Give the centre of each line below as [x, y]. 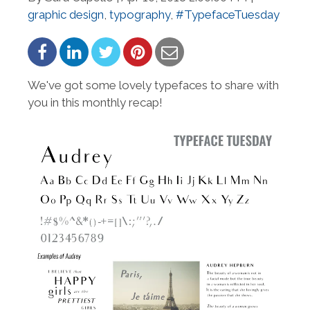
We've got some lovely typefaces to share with [153, 85]
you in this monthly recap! [95, 102]
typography [140, 14]
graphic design [66, 14]
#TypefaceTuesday [228, 14]
